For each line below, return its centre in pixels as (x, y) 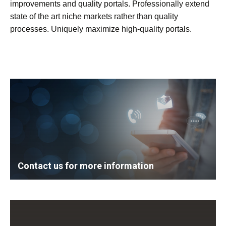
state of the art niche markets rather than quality (94, 16)
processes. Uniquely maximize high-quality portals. (101, 29)
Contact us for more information (86, 165)
